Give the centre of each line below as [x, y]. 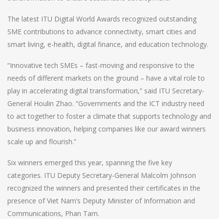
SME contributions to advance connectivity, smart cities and [102, 32]
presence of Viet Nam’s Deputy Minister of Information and [101, 201]
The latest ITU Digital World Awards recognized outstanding [102, 19]
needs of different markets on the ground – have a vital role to [106, 78]
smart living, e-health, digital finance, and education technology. [108, 44]
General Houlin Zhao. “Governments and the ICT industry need [106, 104]
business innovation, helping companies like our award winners [107, 129]
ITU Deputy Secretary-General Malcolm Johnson [120, 175]
